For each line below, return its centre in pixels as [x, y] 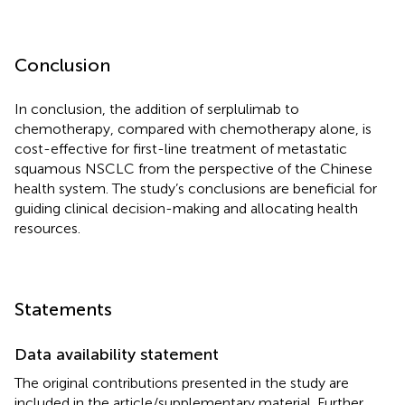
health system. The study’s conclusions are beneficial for [196, 188]
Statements [63, 309]
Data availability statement [117, 354]
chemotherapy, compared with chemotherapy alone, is [193, 128]
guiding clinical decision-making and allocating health [186, 208]
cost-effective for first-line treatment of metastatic [181, 148]
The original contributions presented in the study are [182, 382]
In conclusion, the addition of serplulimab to [157, 108]
